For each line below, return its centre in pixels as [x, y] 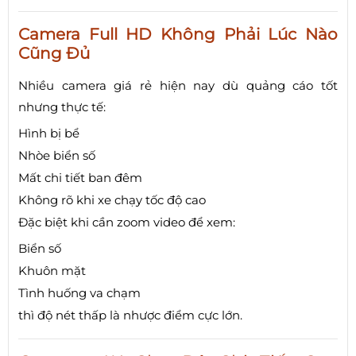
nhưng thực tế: [62, 107]
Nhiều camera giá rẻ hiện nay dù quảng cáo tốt [178, 86]
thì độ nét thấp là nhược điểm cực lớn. [130, 315]
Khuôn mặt [52, 271]
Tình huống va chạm [79, 293]
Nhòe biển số [57, 156]
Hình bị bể [49, 133]
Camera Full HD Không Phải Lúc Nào [178, 35]
